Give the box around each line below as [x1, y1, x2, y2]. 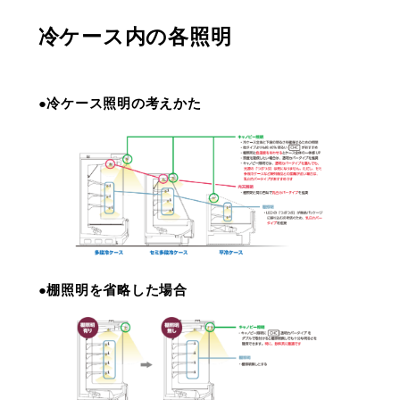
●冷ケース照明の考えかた [37, 95, 202, 111]
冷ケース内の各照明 [37, 26, 232, 48]
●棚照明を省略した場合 [37, 282, 187, 298]
